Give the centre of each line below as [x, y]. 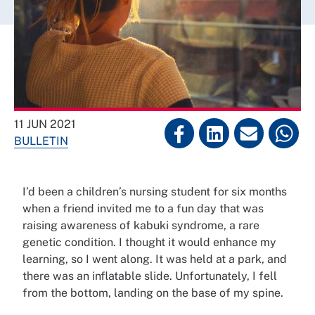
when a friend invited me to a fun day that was [143, 208]
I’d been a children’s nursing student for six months [155, 192]
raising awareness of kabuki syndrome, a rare [141, 225]
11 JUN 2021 [45, 124]
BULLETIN [41, 141]
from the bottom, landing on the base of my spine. [154, 293]
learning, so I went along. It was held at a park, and [155, 259]
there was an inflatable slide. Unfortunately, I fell [150, 276]
